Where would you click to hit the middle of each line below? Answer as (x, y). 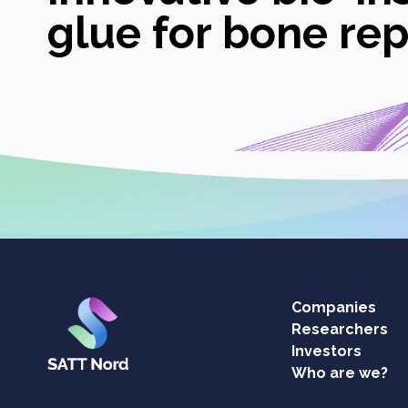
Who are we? (340, 373)
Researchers (340, 329)
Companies (334, 307)
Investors (326, 351)
